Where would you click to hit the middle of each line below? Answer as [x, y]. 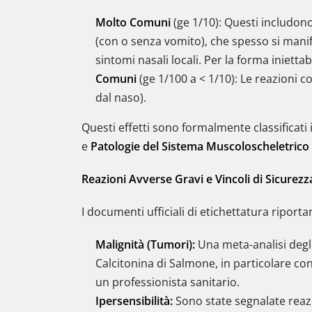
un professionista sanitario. [167, 282]
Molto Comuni [133, 22]
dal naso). [121, 97]
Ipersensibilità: [134, 301]
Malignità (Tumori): [145, 244]
